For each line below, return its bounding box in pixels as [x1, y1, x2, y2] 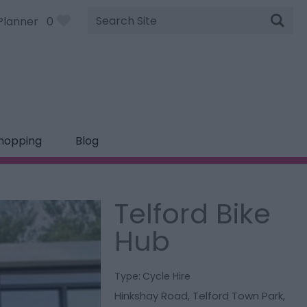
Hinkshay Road [114, 288, 188, 303]
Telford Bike [114, 195, 271, 233]
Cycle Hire [143, 269, 191, 283]
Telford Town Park [193, 288, 284, 303]
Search [87, 21, 125, 36]
